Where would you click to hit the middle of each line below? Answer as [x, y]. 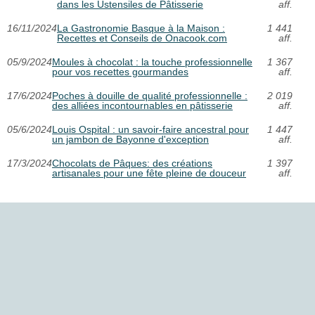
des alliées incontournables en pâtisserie [142, 105]
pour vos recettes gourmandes [120, 72]
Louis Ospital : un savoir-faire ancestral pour [150, 129]
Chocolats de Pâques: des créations [132, 163]
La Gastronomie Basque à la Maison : [141, 28]
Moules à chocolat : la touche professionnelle [152, 62]
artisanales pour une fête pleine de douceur [149, 173]
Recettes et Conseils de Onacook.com [142, 38]
